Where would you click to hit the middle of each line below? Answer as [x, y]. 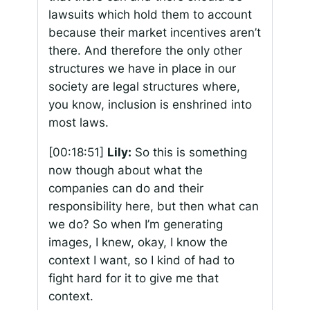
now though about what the [125, 170]
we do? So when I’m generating [135, 224]
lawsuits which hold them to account [150, 15]
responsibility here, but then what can [153, 206]
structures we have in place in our [142, 69]
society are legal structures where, [144, 87]
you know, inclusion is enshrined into [150, 105]
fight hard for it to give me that [133, 278]
